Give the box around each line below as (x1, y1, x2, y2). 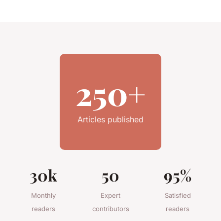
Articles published (77, 114, 144, 125)
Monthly (31, 191, 56, 200)
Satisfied (164, 191, 191, 200)
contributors (92, 205, 129, 213)
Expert (101, 191, 120, 200)
